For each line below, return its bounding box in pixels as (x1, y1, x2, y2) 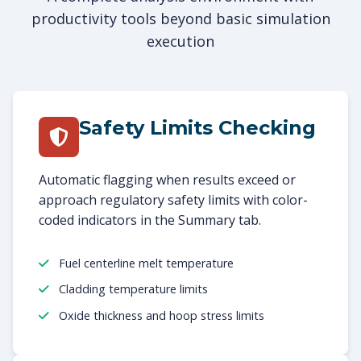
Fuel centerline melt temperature (56, 255, 234, 271)
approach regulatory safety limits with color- (39, 190, 308, 209)
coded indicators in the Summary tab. (39, 210, 261, 229)
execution (147, 31, 214, 51)
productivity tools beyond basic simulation (31, 8, 330, 28)
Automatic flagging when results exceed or (39, 170, 296, 189)
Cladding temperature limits (56, 281, 208, 297)
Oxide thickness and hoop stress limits (56, 307, 264, 323)
